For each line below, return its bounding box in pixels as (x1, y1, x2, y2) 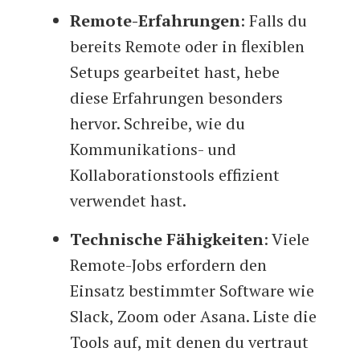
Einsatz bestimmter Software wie (70, 280, 315, 302)
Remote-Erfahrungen (70, 10, 241, 32)
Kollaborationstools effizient (70, 164, 280, 186)
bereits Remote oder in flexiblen (70, 35, 305, 58)
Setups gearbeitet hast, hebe (70, 61, 280, 84)
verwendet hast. (70, 190, 187, 212)
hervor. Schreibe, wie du (70, 112, 246, 135)
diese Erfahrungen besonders (70, 87, 284, 109)
